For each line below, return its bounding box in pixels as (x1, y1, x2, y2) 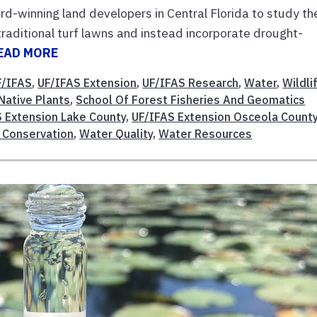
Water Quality (79, 127, 154, 142)
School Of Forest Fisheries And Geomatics (76, 93, 306, 108)
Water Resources (158, 127, 253, 142)
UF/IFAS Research (142, 76, 239, 91)
